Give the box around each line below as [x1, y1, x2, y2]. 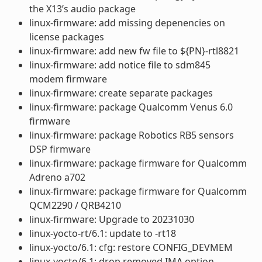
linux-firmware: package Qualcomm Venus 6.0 [29, 100, 233, 113]
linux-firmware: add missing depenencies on [29, 16, 225, 29]
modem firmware [29, 72, 107, 85]
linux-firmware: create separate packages [29, 86, 213, 99]
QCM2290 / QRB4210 [29, 198, 121, 212]
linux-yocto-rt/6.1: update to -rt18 [29, 226, 176, 240]
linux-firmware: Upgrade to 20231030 [29, 212, 194, 226]
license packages [29, 30, 104, 43]
